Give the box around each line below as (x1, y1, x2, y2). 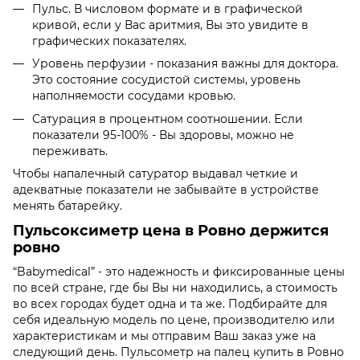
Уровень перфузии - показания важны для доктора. (32, 56, 338, 72)
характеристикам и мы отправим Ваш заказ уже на (13, 328, 316, 343)
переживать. (32, 143, 108, 158)
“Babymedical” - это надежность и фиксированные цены (13, 264, 345, 279)
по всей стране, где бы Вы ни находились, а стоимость (13, 280, 337, 295)
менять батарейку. (13, 198, 122, 214)
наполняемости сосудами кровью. (32, 88, 235, 104)
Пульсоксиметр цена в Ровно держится (13, 222, 329, 240)
